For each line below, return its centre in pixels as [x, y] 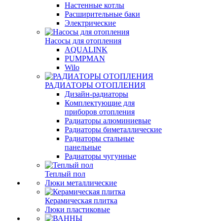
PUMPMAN [85, 58]
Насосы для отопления [83, 41]
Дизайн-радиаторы [96, 94]
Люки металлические [81, 183]
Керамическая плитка [81, 201]
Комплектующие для [100, 103]
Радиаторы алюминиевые [108, 121]
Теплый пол [65, 174]
